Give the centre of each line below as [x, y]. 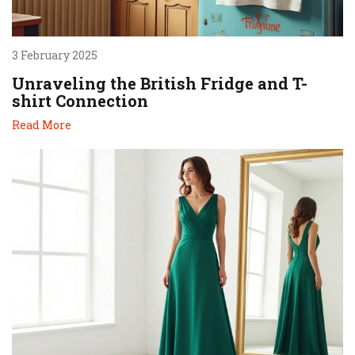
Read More [42, 124]
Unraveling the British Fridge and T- [160, 83]
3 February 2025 [55, 55]
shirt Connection [80, 100]
